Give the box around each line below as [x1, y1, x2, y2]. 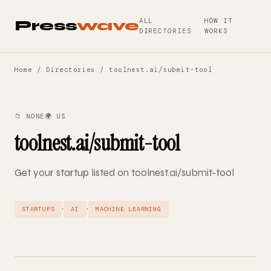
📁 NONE [15, 112, 45, 120]
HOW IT [204, 16, 233, 25]
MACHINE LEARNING [96, 205, 162, 213]
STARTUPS [22, 205, 55, 213]
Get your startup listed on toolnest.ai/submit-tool [15, 166, 234, 179]
